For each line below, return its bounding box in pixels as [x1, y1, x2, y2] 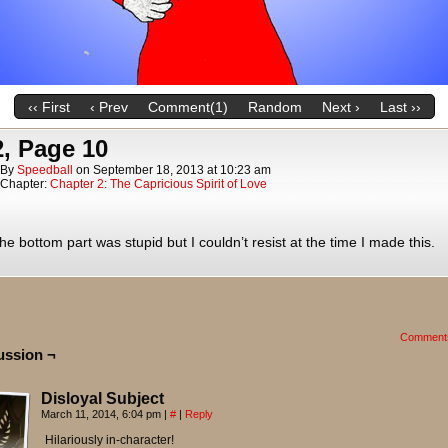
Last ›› [379, 99, 421, 116]
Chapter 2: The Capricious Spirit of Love [50, 177, 267, 191]
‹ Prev [89, 99, 128, 116]
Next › [321, 99, 360, 116]
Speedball [17, 163, 73, 177]
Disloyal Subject [41, 390, 164, 407]
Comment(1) [147, 99, 228, 116]
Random [247, 99, 302, 116]
